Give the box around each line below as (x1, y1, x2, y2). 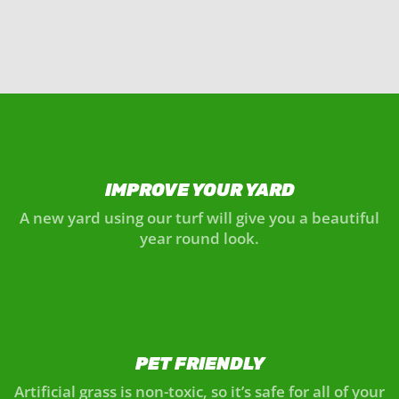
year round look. (140, 228, 259, 248)
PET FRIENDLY (134, 353, 265, 374)
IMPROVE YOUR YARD (104, 179, 295, 200)
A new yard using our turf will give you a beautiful (20, 208, 379, 228)
